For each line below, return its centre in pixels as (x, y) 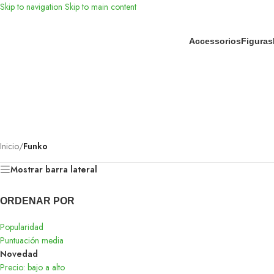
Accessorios (215, 41)
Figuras (257, 41)
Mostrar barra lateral (54, 169)
